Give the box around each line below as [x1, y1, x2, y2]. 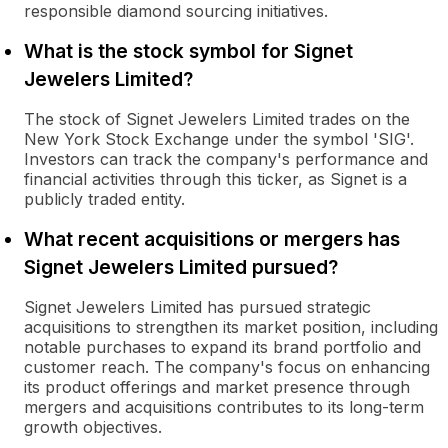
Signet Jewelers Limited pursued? [24, 255, 338, 279]
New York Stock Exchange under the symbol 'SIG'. [24, 129, 414, 149]
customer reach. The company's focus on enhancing [24, 357, 430, 377]
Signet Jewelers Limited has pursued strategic [24, 297, 371, 317]
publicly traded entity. [24, 189, 185, 209]
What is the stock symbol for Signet [24, 39, 353, 63]
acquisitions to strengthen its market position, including [24, 317, 438, 337]
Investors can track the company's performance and [24, 149, 428, 169]
